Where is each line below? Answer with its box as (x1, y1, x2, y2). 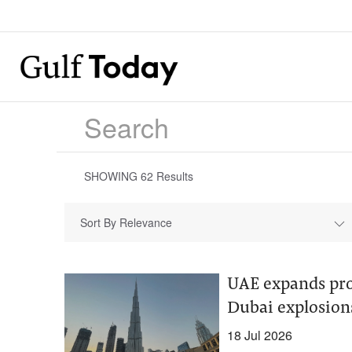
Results (153, 168, 193, 184)
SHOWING (84, 168, 141, 184)
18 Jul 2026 (226, 326, 292, 344)
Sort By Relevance (80, 214, 172, 230)
